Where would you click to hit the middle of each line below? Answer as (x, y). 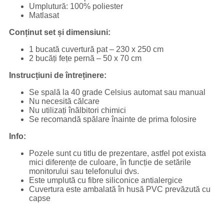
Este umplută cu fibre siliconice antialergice (106, 180)
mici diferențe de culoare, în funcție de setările (110, 162)
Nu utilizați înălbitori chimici (77, 110)
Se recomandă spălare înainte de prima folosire (113, 119)
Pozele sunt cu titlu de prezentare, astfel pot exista (117, 153)
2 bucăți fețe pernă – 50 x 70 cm (85, 58)
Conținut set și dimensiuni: (60, 32)
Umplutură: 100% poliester (76, 6)
